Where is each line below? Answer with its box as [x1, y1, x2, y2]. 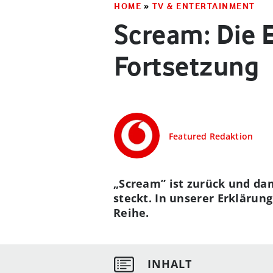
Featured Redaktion [169, 130, 253, 142]
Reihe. [113, 205, 149, 220]
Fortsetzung [114, 50, 260, 82]
